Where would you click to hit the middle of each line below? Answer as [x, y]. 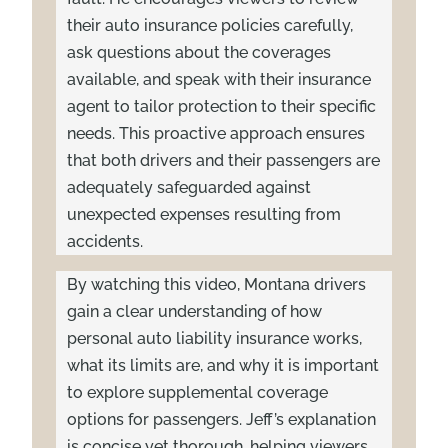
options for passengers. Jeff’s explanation [222, 419]
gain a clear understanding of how [195, 311]
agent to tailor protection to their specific [222, 106]
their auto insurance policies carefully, [210, 25]
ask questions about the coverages [199, 52]
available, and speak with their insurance [219, 79]
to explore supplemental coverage [198, 392]
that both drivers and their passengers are [224, 160]
